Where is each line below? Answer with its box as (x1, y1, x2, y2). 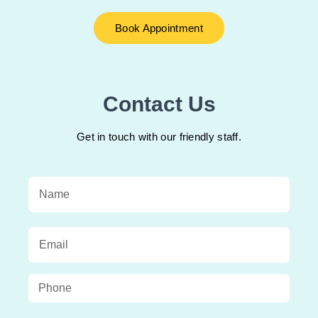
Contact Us (102, 92, 216, 116)
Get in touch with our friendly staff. (76, 131, 242, 143)
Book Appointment (115, 22, 203, 35)
